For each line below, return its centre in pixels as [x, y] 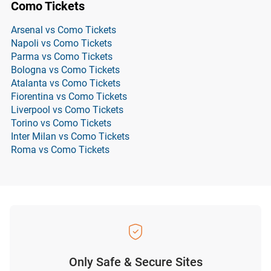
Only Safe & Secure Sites [135, 262]
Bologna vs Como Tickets [65, 70]
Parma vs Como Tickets [62, 57]
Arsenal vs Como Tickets [64, 30]
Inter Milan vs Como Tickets [70, 136]
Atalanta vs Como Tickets [66, 83]
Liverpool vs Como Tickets [67, 110]
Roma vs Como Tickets [60, 150]
